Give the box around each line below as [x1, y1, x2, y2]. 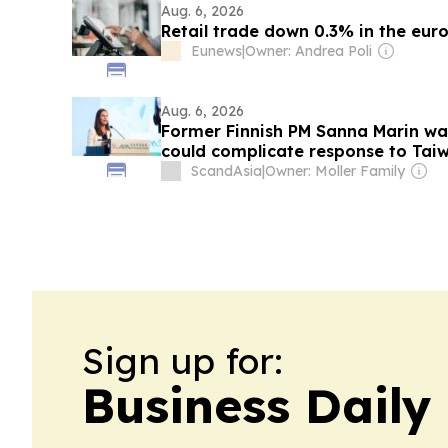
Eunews [190, 42, 242, 60]
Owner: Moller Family [264, 162, 405, 180]
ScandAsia [190, 162, 262, 180]
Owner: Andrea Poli [244, 42, 372, 60]
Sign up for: [82, 338, 283, 383]
